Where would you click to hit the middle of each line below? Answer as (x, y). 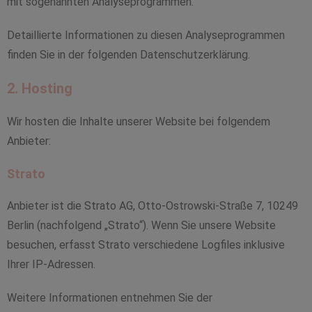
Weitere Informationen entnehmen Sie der (110, 298)
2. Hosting (40, 88)
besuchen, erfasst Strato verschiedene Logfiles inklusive (146, 245)
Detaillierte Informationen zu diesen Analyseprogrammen (146, 35)
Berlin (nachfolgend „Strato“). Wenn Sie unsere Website (141, 225)
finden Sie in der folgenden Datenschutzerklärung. (128, 55)
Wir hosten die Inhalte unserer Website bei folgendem (139, 122)
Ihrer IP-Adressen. (51, 264)
